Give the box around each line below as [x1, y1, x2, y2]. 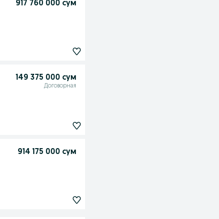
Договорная [44, 83, 76, 89]
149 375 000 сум [15, 74, 76, 82]
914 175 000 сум [17, 148, 76, 156]
